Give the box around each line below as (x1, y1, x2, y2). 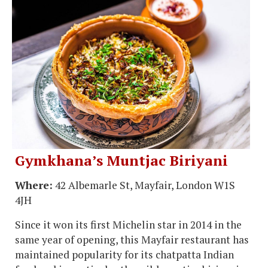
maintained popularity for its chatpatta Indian (15, 247, 234, 261)
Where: (15, 178, 53, 192)
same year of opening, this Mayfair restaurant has (15, 232, 249, 246)
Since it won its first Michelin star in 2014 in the (15, 217, 242, 232)
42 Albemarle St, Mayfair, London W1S (53, 178, 235, 192)
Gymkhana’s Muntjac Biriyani (15, 150, 228, 170)
